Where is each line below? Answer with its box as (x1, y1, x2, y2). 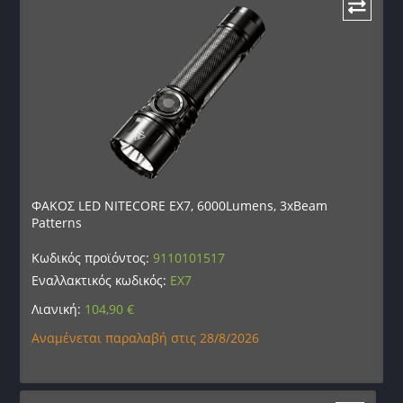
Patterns (31, 213, 83, 231)
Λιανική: (31, 300, 85, 318)
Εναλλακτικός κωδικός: (31, 271, 171, 289)
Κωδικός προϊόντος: (31, 248, 154, 266)
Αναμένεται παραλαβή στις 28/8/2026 (31, 328, 260, 346)
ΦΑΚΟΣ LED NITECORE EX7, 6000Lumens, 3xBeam (31, 196, 328, 214)
